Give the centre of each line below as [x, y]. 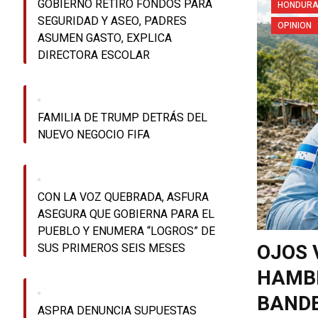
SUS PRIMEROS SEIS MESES [112, 249]
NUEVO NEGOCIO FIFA [94, 135]
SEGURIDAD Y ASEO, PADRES [113, 22]
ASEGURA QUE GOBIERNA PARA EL [126, 215]
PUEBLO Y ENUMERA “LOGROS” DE [127, 232]
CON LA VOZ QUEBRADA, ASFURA [124, 198]
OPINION [294, 26]
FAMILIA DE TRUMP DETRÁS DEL [123, 118]
